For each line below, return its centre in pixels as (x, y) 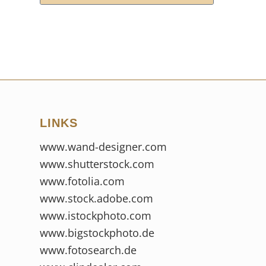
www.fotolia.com (82, 181)
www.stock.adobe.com (96, 199)
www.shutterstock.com (97, 164)
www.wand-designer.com (103, 147)
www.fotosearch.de (88, 250)
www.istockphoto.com (96, 216)
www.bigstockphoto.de (97, 233)
